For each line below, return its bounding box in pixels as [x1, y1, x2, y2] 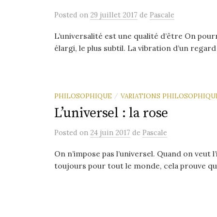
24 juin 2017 [90, 128, 130, 137]
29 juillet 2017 [90, 10, 138, 19]
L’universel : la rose [54, 105, 169, 122]
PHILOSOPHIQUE [54, 92, 112, 100]
